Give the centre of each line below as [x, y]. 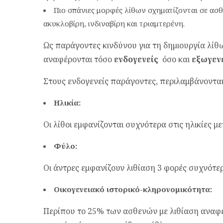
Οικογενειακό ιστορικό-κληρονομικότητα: [133, 189]
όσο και [175, 59]
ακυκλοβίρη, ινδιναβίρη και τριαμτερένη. [114, 23]
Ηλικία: [67, 103]
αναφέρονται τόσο [79, 59]
